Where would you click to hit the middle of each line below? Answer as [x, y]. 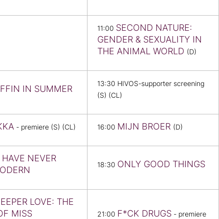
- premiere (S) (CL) [45, 127]
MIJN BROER [145, 127]
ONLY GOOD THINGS [161, 164]
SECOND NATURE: [154, 28]
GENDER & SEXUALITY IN [150, 40]
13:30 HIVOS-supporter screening [151, 84]
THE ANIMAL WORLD [142, 51]
